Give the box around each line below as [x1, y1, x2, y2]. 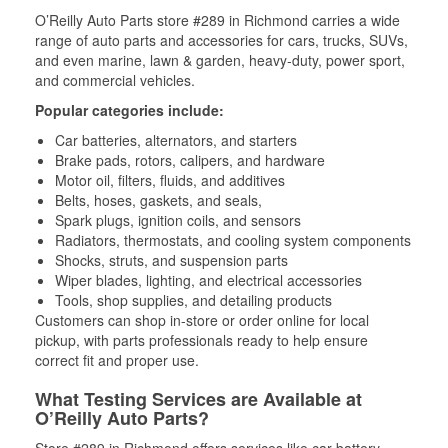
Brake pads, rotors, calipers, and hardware [55, 150, 325, 170]
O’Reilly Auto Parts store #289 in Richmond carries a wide [35, 10, 400, 30]
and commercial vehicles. [35, 70, 195, 90]
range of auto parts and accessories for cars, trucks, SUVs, [35, 30, 408, 50]
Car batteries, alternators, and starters [55, 130, 297, 150]
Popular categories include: [35, 100, 224, 120]
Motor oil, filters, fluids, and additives [55, 170, 285, 190]
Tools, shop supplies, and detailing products [55, 290, 332, 310]
